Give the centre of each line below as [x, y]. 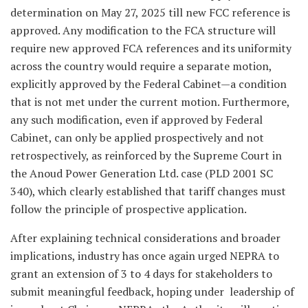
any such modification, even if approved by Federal [136, 120]
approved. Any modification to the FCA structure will [143, 31]
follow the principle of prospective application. [129, 209]
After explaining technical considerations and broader [145, 238]
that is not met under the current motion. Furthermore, [150, 102]
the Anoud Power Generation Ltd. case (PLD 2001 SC [142, 174]
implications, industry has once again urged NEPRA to [145, 256]
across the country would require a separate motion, [141, 66]
